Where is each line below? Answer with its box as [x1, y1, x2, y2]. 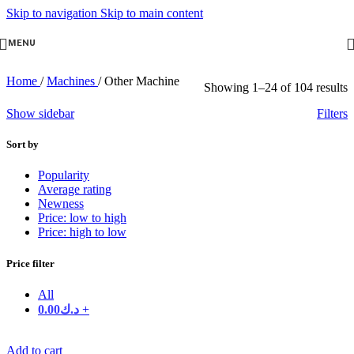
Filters [317, 107, 348, 120]
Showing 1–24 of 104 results [204, 81, 348, 94]
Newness [38, 197, 84, 211]
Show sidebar [6, 107, 74, 120]
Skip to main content [100, 6, 203, 20]
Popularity [38, 168, 89, 183]
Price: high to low [38, 225, 126, 239]
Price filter [6, 257, 55, 269]
